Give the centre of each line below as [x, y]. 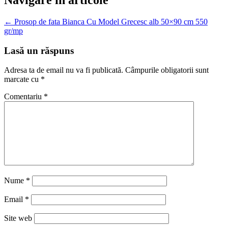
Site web [18, 218]
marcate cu [22, 79]
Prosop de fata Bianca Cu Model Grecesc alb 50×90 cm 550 [110, 21]
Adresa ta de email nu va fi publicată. [64, 70]
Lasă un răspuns [39, 50]
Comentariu [24, 97]
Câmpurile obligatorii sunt [167, 70]
